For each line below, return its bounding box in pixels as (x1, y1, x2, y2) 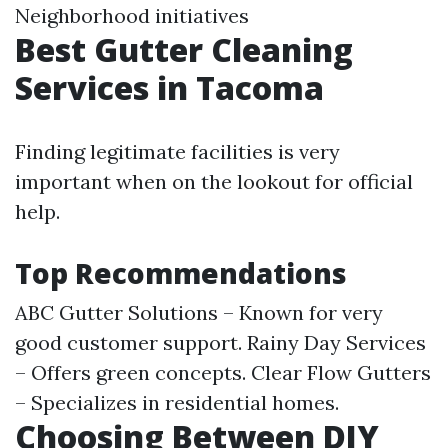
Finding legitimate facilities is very (15, 139, 340, 164)
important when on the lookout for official (15, 169, 413, 194)
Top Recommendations (15, 254, 347, 292)
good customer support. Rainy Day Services (15, 330, 426, 355)
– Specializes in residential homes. (15, 390, 339, 415)
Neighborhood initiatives (15, 3, 249, 28)
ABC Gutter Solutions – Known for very (15, 300, 383, 325)
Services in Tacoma (15, 66, 324, 109)
